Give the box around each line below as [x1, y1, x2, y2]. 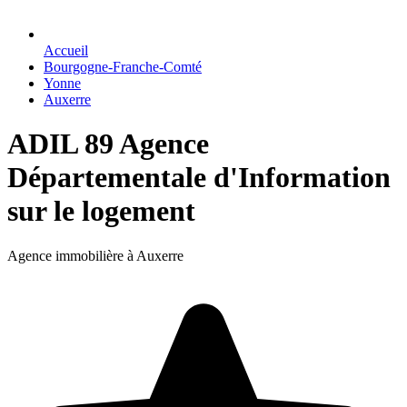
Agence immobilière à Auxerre [7, 247, 184, 263]
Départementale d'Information [7, 161, 391, 194]
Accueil [44, 43, 88, 58]
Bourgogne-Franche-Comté [44, 59, 202, 74]
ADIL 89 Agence [7, 127, 209, 161]
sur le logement [7, 194, 195, 228]
